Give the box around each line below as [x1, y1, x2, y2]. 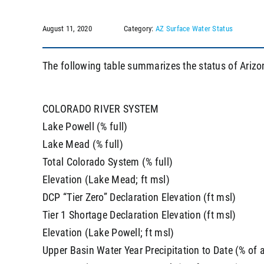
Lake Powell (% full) [42, 120, 128, 133]
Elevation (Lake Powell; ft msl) [42, 226, 174, 239]
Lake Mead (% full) [42, 137, 123, 150]
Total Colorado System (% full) [42, 155, 173, 168]
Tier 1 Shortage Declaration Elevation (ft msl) [42, 208, 236, 221]
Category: [124, 24, 156, 33]
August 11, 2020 [42, 24, 92, 33]
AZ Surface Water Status [155, 24, 233, 33]
